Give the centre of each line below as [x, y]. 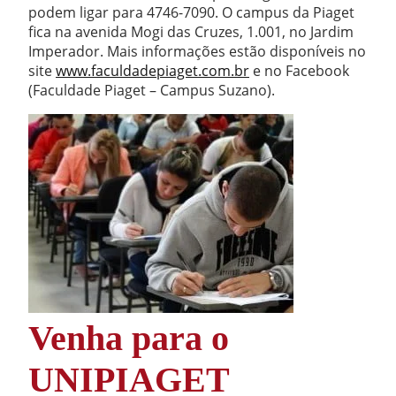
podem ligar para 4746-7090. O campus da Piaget [191, 12]
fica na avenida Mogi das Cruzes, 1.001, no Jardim [191, 32]
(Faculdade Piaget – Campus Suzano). [152, 90]
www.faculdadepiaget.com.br [152, 71]
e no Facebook [299, 71]
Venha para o [129, 338]
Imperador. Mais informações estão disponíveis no [197, 51]
